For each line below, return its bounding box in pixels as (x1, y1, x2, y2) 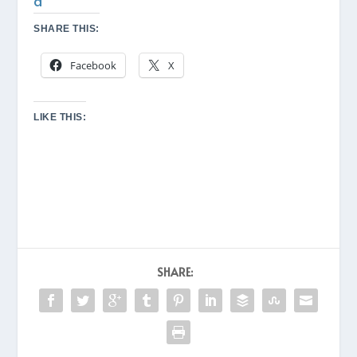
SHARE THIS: (33, 22, 100, 34)
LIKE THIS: (33, 111, 87, 123)
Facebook (70, 57, 117, 73)
